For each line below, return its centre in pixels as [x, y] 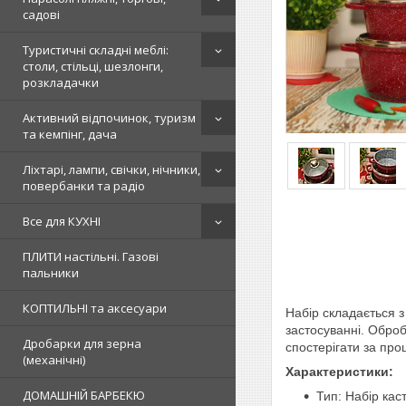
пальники [51, 272]
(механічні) [54, 359]
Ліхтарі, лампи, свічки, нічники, [111, 169]
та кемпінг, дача [70, 134]
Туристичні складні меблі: [96, 49]
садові [41, 14]
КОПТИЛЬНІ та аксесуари [95, 308]
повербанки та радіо [84, 185]
